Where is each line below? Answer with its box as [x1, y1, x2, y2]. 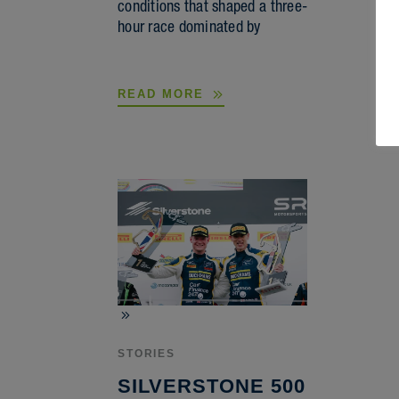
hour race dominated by [118, 17, 261, 37]
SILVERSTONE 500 [118, 374, 305, 397]
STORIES [118, 346, 175, 360]
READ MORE [118, 87, 209, 102]
